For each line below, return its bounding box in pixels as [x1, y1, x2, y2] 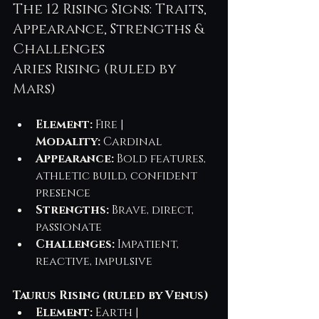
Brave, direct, [109, 202, 197, 218]
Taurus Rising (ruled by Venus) [13, 287, 209, 303]
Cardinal [100, 133, 162, 150]
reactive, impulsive [36, 253, 152, 269]
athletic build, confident [36, 167, 200, 184]
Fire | [93, 116, 127, 132]
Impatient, [115, 236, 182, 252]
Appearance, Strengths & [13, 19, 207, 38]
